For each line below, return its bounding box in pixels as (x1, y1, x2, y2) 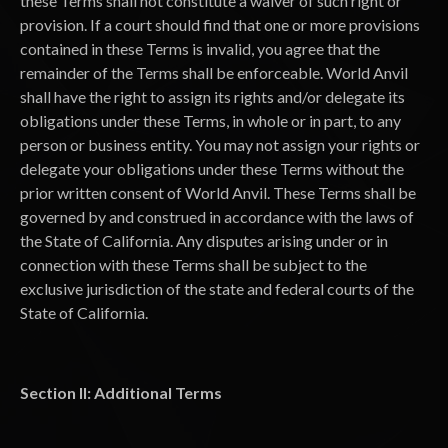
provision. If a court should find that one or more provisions (20, 15, 420, 34)
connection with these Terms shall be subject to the (20, 255, 367, 274)
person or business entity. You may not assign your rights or (20, 135, 420, 154)
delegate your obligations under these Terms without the (20, 159, 404, 178)
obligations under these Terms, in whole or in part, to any (20, 111, 401, 130)
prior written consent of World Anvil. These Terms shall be (20, 183, 416, 202)
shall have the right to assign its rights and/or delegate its (20, 87, 405, 106)
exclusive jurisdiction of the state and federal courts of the (20, 279, 414, 298)
